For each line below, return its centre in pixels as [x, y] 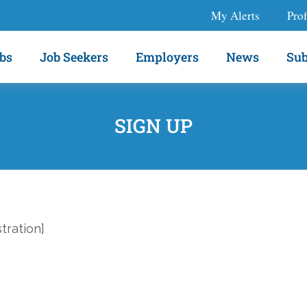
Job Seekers [74, 57]
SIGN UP [153, 125]
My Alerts [235, 15]
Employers [168, 57]
